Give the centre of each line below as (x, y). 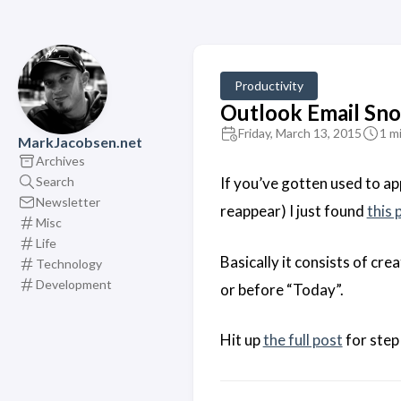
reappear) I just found (293, 211)
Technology (69, 263)
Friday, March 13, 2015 (299, 133)
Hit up (241, 340)
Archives (60, 160)
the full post (303, 340)
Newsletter (68, 201)
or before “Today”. (282, 289)
